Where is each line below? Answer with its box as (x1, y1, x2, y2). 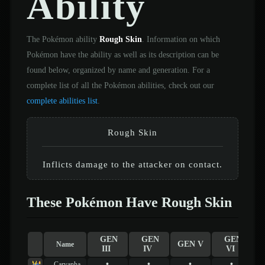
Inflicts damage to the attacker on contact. (42, 159, 222, 169)
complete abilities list (26, 95, 98, 105)
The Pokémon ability (26, 34, 99, 44)
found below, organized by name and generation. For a (26, 64, 210, 75)
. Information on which (141, 34, 220, 44)
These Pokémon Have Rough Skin (26, 194, 232, 211)
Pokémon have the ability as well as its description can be (26, 49, 219, 59)
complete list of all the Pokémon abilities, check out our (26, 80, 214, 90)
